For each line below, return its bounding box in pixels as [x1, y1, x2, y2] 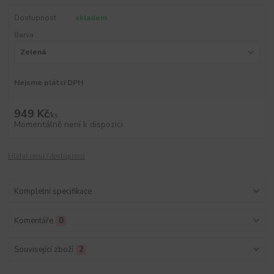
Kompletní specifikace [13, 186, 92, 198]
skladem [75, 12, 107, 23]
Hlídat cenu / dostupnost [8, 152, 86, 161]
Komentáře [13, 215, 53, 226]
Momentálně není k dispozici [13, 119, 123, 131]
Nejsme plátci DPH [13, 78, 83, 88]
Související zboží [13, 243, 73, 255]
